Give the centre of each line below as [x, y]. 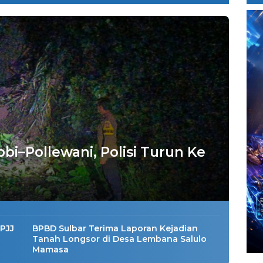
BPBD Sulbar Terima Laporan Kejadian [115, 229]
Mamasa [51, 250]
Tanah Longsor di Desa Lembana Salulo [120, 239]
